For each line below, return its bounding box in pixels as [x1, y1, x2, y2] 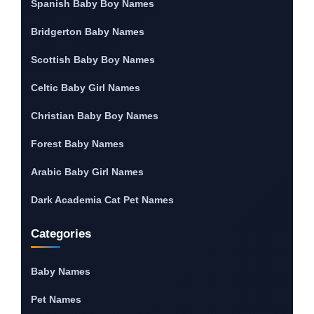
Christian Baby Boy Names [31, 110, 158, 122]
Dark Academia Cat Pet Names [31, 194, 174, 206]
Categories [31, 227, 91, 241]
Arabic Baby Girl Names [31, 166, 144, 178]
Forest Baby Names [31, 138, 124, 150]
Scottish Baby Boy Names [31, 54, 155, 66]
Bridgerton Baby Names [31, 26, 144, 38]
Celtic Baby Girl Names [31, 82, 140, 94]
